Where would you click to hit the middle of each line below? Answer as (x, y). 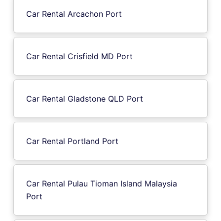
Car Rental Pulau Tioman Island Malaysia (102, 183)
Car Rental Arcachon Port (74, 14)
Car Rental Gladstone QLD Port (85, 98)
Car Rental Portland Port (72, 141)
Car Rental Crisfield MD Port (79, 56)
